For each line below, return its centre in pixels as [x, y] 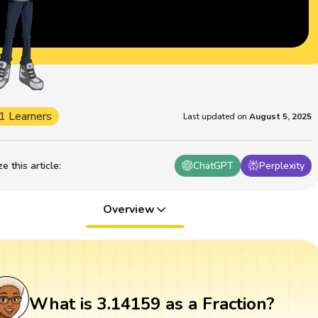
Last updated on [215, 116]
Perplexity [282, 165]
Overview [128, 209]
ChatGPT [214, 165]
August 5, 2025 [281, 116]
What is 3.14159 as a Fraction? [152, 304]
